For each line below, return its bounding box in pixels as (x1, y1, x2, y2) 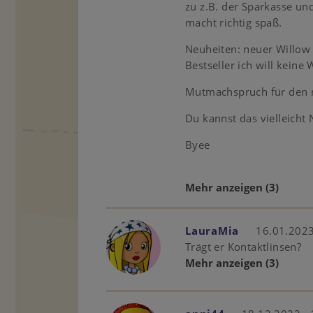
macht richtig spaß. (185, 15, 285, 29)
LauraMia (185, 224, 239, 238)
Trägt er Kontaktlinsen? (185, 240, 302, 254)
